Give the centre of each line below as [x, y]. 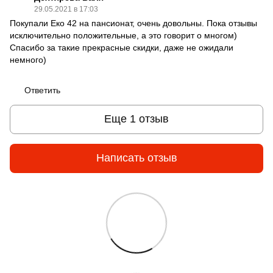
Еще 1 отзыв [136, 119]
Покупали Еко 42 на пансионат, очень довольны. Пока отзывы [133, 23]
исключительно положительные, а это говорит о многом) [123, 35]
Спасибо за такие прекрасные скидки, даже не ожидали [122, 47]
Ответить [42, 90]
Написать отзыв [136, 158]
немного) [28, 59]
